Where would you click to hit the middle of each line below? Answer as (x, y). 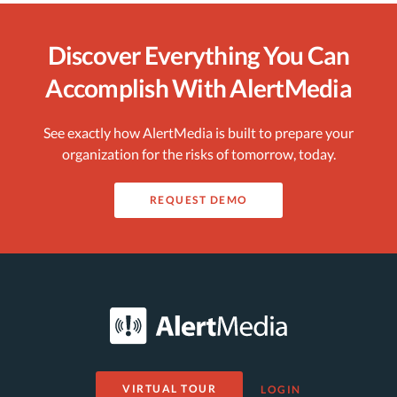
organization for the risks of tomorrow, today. (198, 154)
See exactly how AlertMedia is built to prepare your (198, 132)
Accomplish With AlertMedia (198, 88)
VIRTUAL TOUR (170, 389)
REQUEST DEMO (198, 200)
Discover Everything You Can (198, 55)
